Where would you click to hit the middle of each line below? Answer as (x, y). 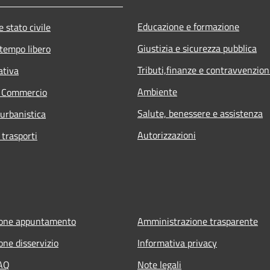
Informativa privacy (177, 243)
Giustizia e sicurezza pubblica (197, 48)
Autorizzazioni (167, 135)
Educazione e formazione (188, 26)
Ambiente (157, 91)
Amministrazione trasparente (198, 221)
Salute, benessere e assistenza (200, 113)
